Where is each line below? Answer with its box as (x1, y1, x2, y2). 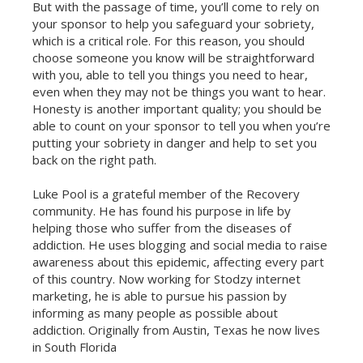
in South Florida (32, 338, 117, 355)
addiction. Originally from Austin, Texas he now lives (32, 321, 320, 338)
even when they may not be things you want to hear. (32, 83, 326, 100)
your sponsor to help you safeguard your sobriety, (32, 15, 314, 32)
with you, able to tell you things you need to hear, (32, 66, 308, 83)
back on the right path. (32, 151, 156, 168)
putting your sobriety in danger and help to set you (32, 134, 317, 151)
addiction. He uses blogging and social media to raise (32, 236, 327, 253)
